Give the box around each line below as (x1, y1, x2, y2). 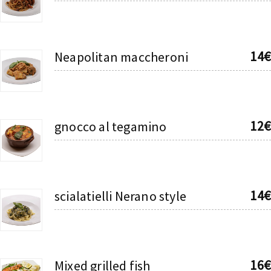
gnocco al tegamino (54, 117, 167, 135)
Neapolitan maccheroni (54, 48, 189, 65)
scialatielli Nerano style (54, 187, 186, 204)
